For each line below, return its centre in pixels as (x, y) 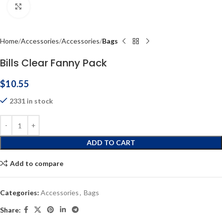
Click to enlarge (53, 6)
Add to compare (36, 163)
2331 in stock (31, 101)
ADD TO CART (111, 142)
